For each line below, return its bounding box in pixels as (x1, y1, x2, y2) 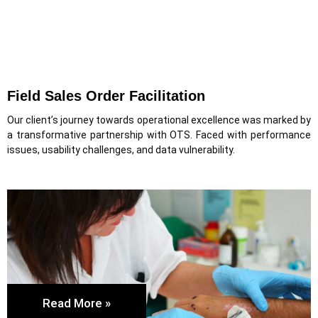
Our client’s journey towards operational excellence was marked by (7, 114, 311, 126)
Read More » (43, 295, 111, 310)
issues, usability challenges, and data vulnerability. (7, 144, 235, 155)
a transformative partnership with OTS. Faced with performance (7, 129, 311, 141)
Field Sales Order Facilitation (7, 88, 205, 104)
